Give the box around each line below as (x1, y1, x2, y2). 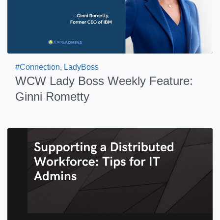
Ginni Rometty (15, 90, 89, 103)
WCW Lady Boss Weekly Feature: (15, 74, 193, 87)
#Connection (15, 63, 60, 71)
